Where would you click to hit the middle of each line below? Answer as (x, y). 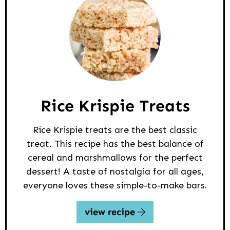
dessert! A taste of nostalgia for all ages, (115, 172)
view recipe (111, 212)
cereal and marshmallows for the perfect (115, 158)
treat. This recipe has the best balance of (115, 144)
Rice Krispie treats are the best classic (115, 130)
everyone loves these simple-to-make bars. (115, 186)
